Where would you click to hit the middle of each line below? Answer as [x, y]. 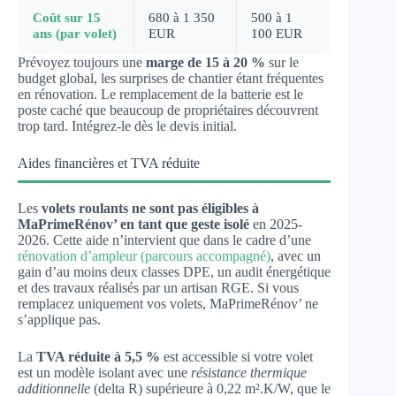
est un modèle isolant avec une [104, 372]
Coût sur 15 [67, 17]
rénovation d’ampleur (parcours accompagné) [144, 255]
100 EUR [277, 33]
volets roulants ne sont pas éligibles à [150, 208]
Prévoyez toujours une [82, 62]
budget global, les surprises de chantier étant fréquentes [171, 78]
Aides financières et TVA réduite [109, 163]
